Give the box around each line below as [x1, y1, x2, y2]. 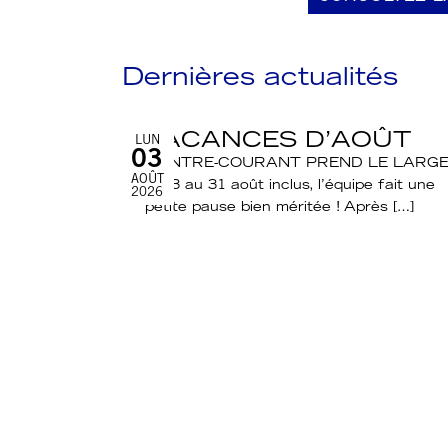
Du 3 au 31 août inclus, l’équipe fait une [145, 180, 436, 193]
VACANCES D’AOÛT [145, 131, 412, 153]
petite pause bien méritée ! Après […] [145, 202, 415, 215]
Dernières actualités [122, 67, 398, 92]
